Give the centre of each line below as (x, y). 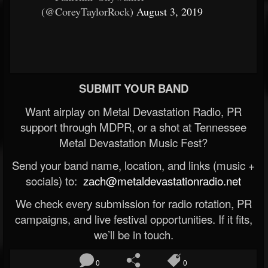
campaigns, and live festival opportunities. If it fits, (133, 219)
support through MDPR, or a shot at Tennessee (133, 127)
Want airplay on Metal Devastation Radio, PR (133, 111)
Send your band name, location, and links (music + (133, 165)
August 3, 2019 (170, 11)
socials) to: (53, 181)
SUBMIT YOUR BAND (133, 88)
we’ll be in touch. (133, 234)
